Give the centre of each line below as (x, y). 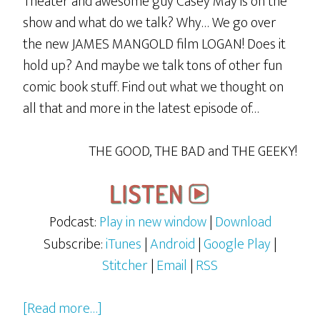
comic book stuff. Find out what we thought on (154, 87)
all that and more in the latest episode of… (141, 109)
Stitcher (125, 266)
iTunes (124, 244)
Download (243, 222)
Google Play (237, 244)
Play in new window (152, 222)
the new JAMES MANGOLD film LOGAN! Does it (155, 44)
